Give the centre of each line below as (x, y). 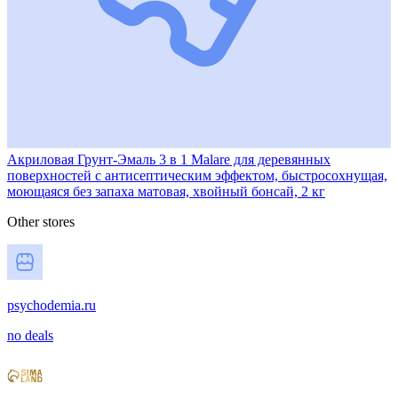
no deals (30, 335)
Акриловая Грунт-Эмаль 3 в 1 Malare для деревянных (169, 159)
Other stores (41, 221)
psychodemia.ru (52, 305)
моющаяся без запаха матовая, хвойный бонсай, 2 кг (166, 191)
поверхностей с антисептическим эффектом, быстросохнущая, (197, 175)
